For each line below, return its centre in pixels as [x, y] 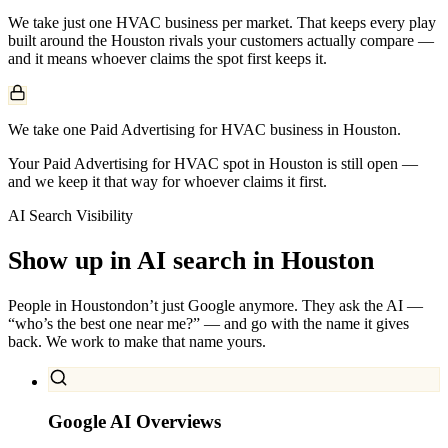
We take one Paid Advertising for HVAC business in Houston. [204, 129]
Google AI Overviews [134, 421]
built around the [59, 40]
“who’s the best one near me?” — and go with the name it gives [208, 324]
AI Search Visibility [70, 215]
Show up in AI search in [141, 260]
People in [39, 306]
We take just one [62, 22]
